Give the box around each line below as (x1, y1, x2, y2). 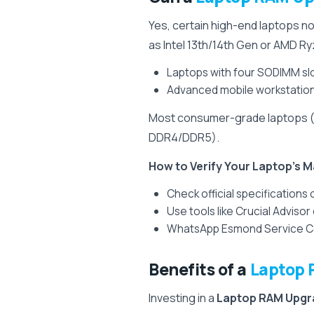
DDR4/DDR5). (149, 130, 219, 145)
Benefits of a (149, 258, 250, 280)
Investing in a (149, 290, 217, 306)
